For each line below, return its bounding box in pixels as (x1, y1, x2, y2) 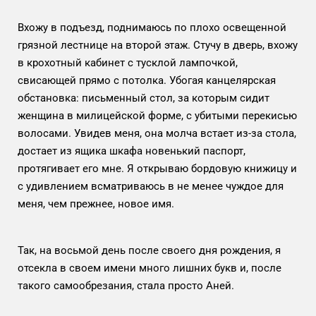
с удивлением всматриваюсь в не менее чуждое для (18, 179, 284, 193)
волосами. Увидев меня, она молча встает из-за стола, (18, 126, 296, 140)
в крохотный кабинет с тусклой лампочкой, (18, 56, 238, 69)
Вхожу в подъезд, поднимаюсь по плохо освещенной (18, 20, 286, 34)
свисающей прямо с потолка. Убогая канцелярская (18, 73, 276, 87)
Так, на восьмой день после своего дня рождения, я (18, 243, 281, 257)
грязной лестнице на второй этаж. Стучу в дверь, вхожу (18, 38, 298, 51)
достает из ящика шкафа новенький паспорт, (18, 144, 245, 157)
